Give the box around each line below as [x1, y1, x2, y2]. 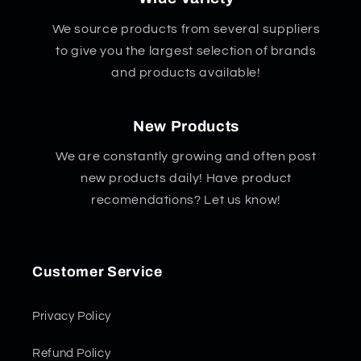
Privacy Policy [32, 310, 111, 323]
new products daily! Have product [80, 172, 293, 185]
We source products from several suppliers [52, 22, 321, 35]
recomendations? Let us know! [91, 193, 281, 207]
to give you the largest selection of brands [56, 44, 317, 57]
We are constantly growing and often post [56, 150, 317, 164]
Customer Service [32, 263, 163, 280]
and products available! [111, 65, 261, 79]
